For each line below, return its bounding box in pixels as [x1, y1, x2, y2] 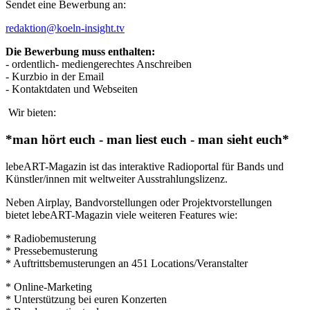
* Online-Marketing [6, 280, 92, 293]
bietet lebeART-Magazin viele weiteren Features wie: [6, 208, 237, 221]
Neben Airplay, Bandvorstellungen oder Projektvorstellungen [6, 196, 272, 208]
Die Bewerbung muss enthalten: [6, 46, 155, 58]
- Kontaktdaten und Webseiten [6, 83, 138, 95]
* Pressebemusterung [6, 244, 98, 257]
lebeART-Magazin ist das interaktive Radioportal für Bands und [6, 160, 284, 172]
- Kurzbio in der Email [6, 71, 104, 83]
